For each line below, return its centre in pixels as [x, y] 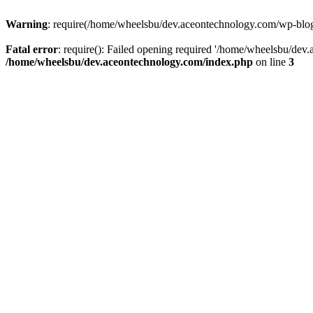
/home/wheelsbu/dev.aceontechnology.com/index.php [129, 62]
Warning [27, 24]
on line [271, 62]
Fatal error [32, 49]
